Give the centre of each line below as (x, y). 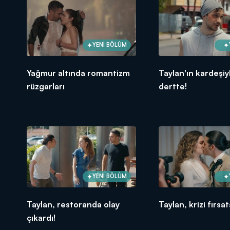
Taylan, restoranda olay (73, 204)
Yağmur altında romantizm (78, 73)
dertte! (172, 86)
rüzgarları (46, 86)
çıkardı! (41, 217)
